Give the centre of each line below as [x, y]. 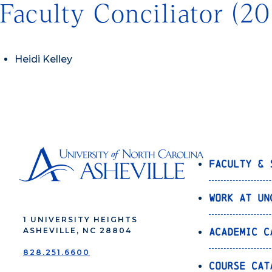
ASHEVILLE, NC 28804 [77, 231]
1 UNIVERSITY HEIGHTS [80, 220]
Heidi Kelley [43, 59]
